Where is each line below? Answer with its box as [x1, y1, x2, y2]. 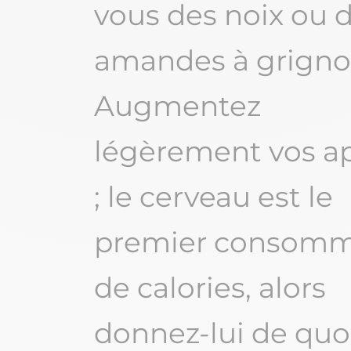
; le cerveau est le [93, 179, 333, 215]
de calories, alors [93, 270, 326, 306]
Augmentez [93, 89, 261, 124]
